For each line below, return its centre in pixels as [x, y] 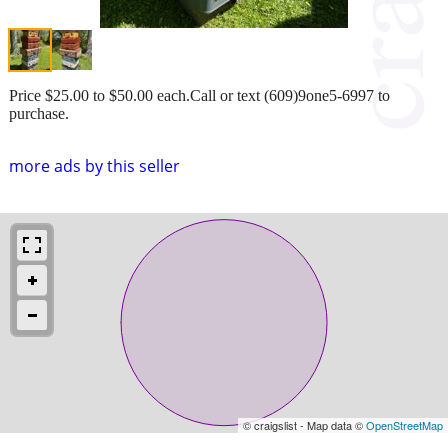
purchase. [39, 113]
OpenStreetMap [404, 424]
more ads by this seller [94, 165]
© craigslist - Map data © [304, 424]
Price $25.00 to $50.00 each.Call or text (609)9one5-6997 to [199, 95]
